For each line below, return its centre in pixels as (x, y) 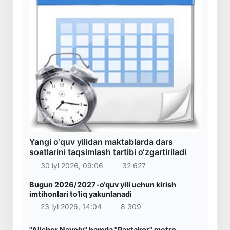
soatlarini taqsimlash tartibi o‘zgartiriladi (108, 152)
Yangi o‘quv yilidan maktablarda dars (101, 142)
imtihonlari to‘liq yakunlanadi (81, 194)
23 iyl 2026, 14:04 (71, 207)
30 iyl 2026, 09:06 (72, 165)
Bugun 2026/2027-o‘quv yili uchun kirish (103, 184)
